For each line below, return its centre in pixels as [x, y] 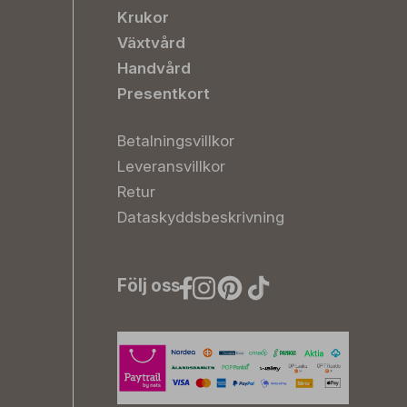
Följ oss [149, 286]
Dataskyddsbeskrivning [201, 217]
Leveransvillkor [171, 166]
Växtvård [151, 43]
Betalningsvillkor [176, 141]
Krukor [143, 17]
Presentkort [164, 94]
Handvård [154, 68]
